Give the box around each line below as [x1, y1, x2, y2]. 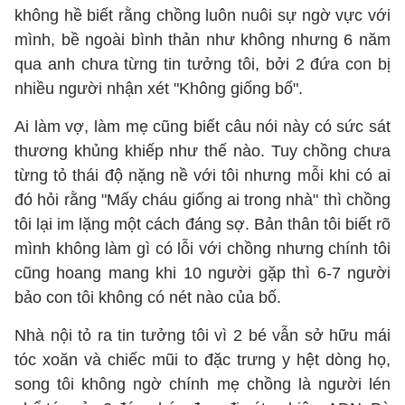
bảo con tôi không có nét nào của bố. [14, 288, 281, 306]
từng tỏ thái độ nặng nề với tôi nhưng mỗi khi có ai [14, 166, 391, 184]
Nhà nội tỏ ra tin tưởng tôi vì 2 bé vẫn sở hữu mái [14, 326, 391, 344]
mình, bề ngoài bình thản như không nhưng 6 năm [14, 31, 391, 49]
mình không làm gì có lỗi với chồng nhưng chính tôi [14, 240, 391, 258]
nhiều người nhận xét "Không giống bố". [14, 80, 303, 98]
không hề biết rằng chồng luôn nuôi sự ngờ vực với [14, 6, 391, 24]
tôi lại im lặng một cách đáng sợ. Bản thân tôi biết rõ [14, 215, 391, 233]
